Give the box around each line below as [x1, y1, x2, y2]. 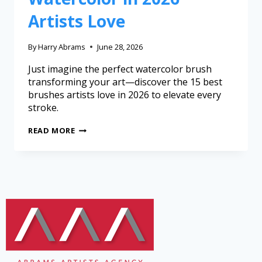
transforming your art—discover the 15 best [28, 75, 222, 89]
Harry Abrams [38, 42, 86, 53]
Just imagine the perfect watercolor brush [28, 63, 212, 76]
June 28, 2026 [97, 42, 143, 53]
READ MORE [28, 125, 75, 136]
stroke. [28, 101, 58, 115]
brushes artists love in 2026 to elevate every [28, 88, 221, 102]
